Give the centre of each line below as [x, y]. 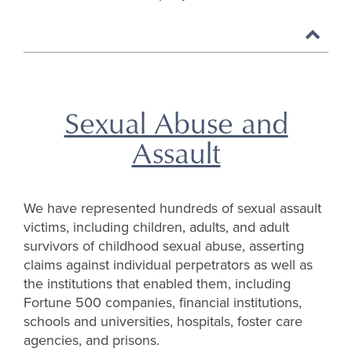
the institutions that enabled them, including [157, 284]
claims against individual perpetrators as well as [168, 265]
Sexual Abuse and [176, 123]
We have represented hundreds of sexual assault [172, 209]
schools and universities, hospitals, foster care [163, 322]
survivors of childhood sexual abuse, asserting [164, 246]
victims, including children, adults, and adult [156, 227]
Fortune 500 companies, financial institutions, [163, 303]
